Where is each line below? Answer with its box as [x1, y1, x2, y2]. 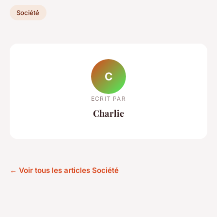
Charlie [93, 107, 124, 119]
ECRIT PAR [91, 94, 126, 102]
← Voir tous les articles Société [10, 166, 119, 175]
